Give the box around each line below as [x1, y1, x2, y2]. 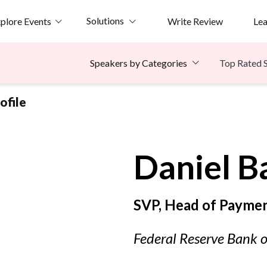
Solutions [86, 15, 124, 26]
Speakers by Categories [90, 57, 187, 69]
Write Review [167, 15, 223, 27]
